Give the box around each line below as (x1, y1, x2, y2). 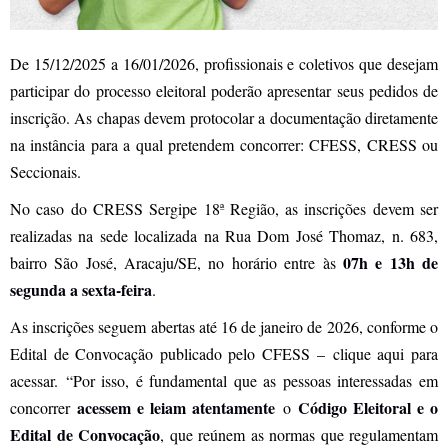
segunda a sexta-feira (10, 278, 152, 302)
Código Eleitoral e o (297, 396, 439, 420)
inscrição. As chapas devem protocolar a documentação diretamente (10, 107, 438, 129)
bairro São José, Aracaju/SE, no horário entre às (10, 252, 343, 274)
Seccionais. (10, 161, 81, 183)
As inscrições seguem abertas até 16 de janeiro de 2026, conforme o (10, 316, 438, 338)
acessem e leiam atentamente (77, 396, 276, 420)
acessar (10, 370, 54, 392)
